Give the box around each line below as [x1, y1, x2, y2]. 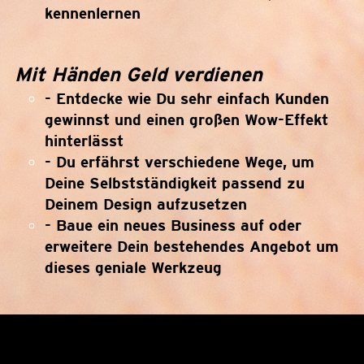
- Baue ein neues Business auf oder [45, 216, 301, 234]
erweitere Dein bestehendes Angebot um [45, 237, 339, 255]
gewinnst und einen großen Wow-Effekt [45, 110, 328, 128]
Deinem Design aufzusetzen [45, 195, 249, 213]
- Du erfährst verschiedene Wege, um [45, 153, 314, 171]
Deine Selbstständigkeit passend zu [45, 174, 305, 192]
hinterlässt [45, 132, 123, 149]
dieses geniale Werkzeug [45, 258, 224, 276]
